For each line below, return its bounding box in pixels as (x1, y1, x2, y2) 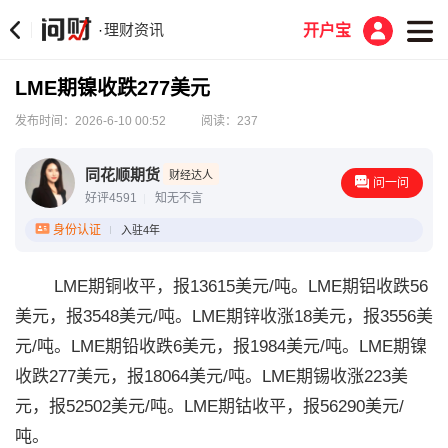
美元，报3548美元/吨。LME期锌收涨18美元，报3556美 (15, 307, 433, 326)
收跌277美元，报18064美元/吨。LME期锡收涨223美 (15, 367, 408, 386)
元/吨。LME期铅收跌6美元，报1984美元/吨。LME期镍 (15, 337, 427, 356)
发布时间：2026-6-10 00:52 (15, 114, 166, 128)
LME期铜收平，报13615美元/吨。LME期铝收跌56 (15, 277, 428, 296)
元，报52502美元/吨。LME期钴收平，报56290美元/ (15, 397, 404, 416)
